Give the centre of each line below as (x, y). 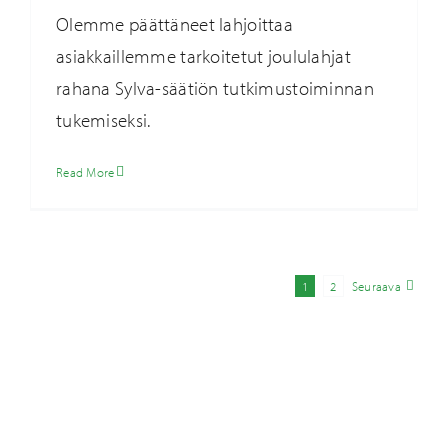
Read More (85, 171)
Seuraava (376, 285)
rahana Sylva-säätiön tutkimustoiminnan (214, 87)
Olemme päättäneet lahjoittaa (174, 23)
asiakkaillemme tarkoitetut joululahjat (203, 55)
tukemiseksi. (103, 119)
